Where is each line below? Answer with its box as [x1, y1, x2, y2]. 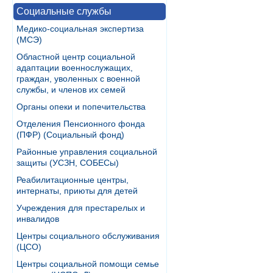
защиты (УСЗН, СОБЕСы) [16, 158, 119, 168]
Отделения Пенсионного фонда [16, 119, 145, 129]
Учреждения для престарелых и [16, 203, 145, 213]
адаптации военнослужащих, [16, 63, 133, 73]
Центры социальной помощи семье [16, 259, 159, 269]
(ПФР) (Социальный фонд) [16, 130, 124, 140]
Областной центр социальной [16, 52, 135, 62]
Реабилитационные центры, [16, 175, 129, 185]
